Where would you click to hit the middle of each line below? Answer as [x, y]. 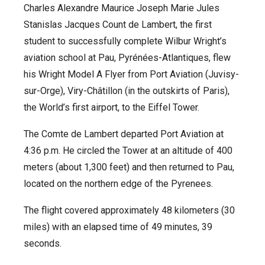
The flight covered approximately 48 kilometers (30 [129, 211]
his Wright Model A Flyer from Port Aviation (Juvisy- [131, 75]
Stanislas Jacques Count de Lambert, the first [118, 25]
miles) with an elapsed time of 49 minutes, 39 [118, 227]
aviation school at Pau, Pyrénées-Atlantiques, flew [127, 58]
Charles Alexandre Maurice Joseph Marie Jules [122, 8]
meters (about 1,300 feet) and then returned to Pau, [129, 167]
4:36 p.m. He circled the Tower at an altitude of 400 [128, 151]
